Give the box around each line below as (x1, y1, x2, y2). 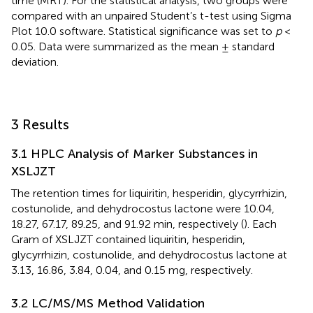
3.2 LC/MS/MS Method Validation (11, 296, 205, 312)
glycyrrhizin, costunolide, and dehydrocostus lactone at (11, 248, 287, 262)
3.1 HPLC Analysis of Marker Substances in (11, 146, 258, 162)
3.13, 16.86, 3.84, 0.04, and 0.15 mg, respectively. (11, 263, 253, 277)
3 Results (11, 116, 69, 133)
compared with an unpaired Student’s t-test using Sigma (11, 9, 291, 23)
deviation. (11, 55, 59, 69)
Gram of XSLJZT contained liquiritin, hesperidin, (11, 233, 245, 247)
